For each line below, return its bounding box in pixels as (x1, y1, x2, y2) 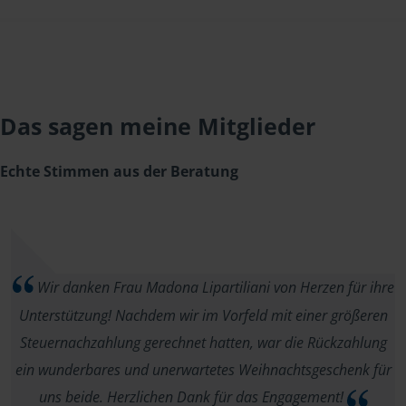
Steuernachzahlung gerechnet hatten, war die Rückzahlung (19, 333, 387, 353)
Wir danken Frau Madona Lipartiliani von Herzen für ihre (33, 277, 394, 297)
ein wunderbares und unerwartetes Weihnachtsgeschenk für (14, 360, 391, 381)
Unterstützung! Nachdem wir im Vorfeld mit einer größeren (18, 305, 388, 326)
